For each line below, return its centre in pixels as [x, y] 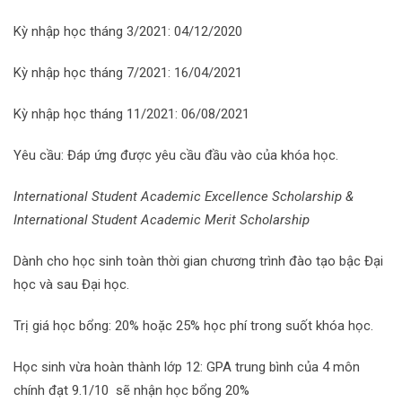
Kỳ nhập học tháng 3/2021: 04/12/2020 [128, 31]
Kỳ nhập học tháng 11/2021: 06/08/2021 [131, 114]
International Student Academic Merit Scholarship [162, 220]
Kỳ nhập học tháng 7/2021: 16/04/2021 [128, 73]
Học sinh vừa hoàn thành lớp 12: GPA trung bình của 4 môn [187, 367]
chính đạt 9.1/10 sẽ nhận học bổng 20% [131, 390]
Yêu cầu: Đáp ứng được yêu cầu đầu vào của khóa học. [176, 155]
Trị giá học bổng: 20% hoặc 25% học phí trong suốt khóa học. [193, 326]
